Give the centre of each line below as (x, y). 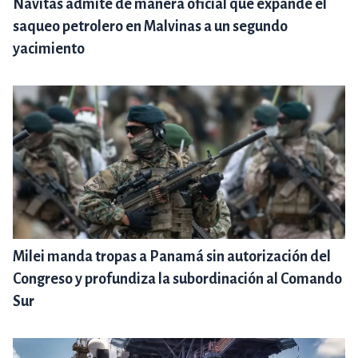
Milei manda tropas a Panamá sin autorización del (172, 257)
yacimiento (49, 49)
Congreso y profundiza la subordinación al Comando (177, 279)
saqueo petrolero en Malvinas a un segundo (150, 27)
